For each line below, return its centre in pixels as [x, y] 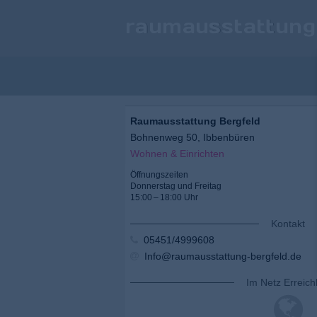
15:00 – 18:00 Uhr [164, 198]
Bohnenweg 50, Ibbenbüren [192, 138]
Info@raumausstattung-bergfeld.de [220, 257]
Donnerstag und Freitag [176, 186]
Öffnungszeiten [159, 175]
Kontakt [288, 224]
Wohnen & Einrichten [177, 154]
